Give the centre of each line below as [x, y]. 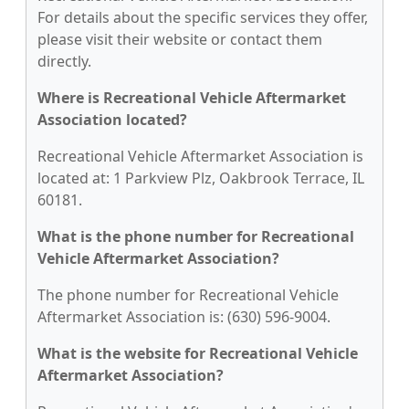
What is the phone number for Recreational [196, 236]
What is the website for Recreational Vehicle [198, 353]
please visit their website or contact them [180, 39]
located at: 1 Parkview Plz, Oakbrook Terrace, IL [201, 178]
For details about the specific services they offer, [203, 17]
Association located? [112, 120]
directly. [64, 61]
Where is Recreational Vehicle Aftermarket [192, 98]
